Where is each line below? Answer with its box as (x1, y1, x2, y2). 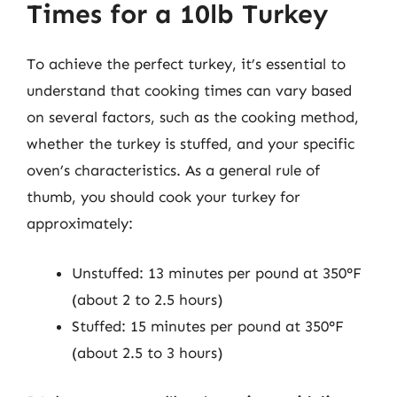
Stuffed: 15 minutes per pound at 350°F (72, 316, 344, 335)
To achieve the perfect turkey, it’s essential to (27, 55, 346, 73)
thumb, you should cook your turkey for (27, 188, 300, 206)
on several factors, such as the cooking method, (27, 108, 359, 126)
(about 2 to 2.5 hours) (72, 290, 223, 308)
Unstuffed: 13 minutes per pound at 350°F (72, 263, 362, 282)
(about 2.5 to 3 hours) (72, 343, 223, 362)
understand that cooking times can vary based (27, 82, 352, 99)
